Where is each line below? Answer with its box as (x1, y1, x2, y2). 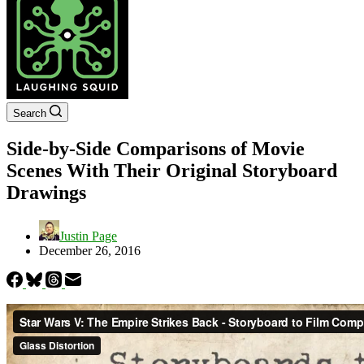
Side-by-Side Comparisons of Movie (6, 137, 305, 159)
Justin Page (59, 228, 117, 243)
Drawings (6, 181, 86, 203)
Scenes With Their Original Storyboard (6, 159, 337, 181)
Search (13, 107, 46, 119)
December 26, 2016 (39, 243, 141, 258)
